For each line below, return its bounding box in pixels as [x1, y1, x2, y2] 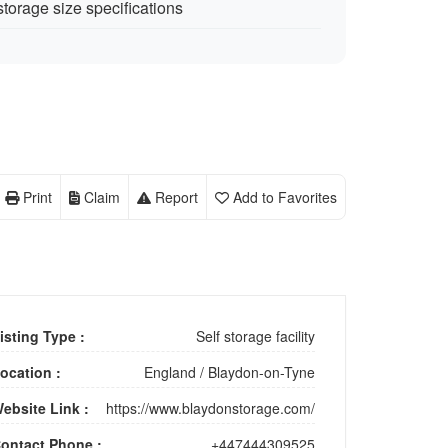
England [143, 362, 196, 382]
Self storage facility [195, 326, 315, 346]
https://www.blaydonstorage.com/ [105, 398, 315, 418]
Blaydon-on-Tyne [207, 362, 315, 382]
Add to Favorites [233, 187, 337, 207]
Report [155, 187, 198, 207]
